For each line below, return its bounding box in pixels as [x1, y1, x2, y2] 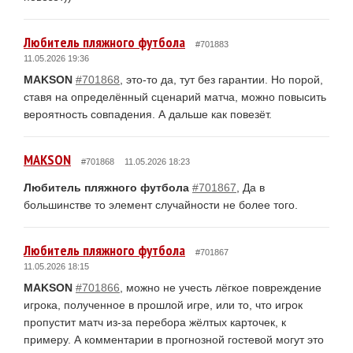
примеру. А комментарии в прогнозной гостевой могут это [24, 333, 324, 346]
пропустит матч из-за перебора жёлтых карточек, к [24, 315, 286, 329]
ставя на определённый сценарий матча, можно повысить [24, 90, 326, 103]
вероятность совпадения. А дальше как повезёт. [24, 107, 272, 121]
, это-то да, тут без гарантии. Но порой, [120, 72, 323, 86]
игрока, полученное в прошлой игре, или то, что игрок [24, 298, 303, 311]
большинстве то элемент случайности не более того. [24, 198, 298, 211]
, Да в [236, 180, 265, 194]
